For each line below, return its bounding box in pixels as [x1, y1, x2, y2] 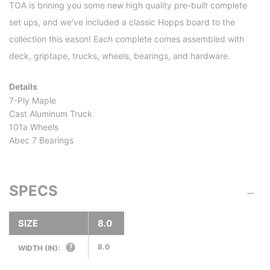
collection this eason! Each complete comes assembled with [9, 34, 244, 45]
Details [9, 81, 37, 92]
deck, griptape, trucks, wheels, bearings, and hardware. [9, 51, 230, 61]
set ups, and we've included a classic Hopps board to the [9, 17, 235, 28]
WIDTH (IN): [18, 243, 60, 253]
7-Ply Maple [9, 95, 56, 106]
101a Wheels [9, 122, 58, 133]
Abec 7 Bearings [9, 135, 74, 146]
